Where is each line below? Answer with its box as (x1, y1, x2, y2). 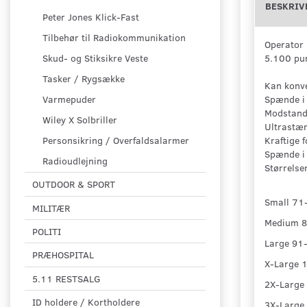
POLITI (32, 225, 61, 238)
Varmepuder (42, 93, 96, 106)
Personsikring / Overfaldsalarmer (42, 134, 189, 147)
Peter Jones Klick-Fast (42, 10, 139, 24)
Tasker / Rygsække (42, 72, 125, 86)
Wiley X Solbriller (42, 113, 117, 127)
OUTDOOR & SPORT (32, 177, 115, 191)
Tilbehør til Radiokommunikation (42, 31, 186, 45)
